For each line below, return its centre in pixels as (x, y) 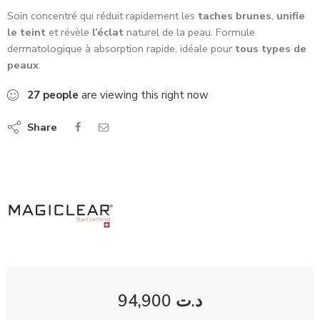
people (61, 95)
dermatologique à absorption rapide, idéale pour (121, 49)
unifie (291, 16)
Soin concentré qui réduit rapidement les (101, 16)
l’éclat (108, 32)
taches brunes (233, 16)
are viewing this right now (144, 95)
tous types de (271, 49)
